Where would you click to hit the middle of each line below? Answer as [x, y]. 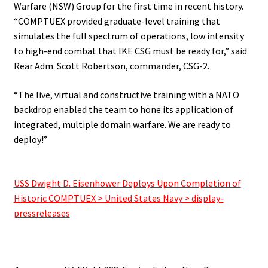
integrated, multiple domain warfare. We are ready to [122, 124]
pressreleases [42, 213]
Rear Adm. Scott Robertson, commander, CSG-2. [111, 66]
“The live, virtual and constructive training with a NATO [126, 94]
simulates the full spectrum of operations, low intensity [129, 36]
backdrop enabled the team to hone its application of [123, 109]
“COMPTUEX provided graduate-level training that [117, 21]
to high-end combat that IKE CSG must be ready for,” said [130, 51]
